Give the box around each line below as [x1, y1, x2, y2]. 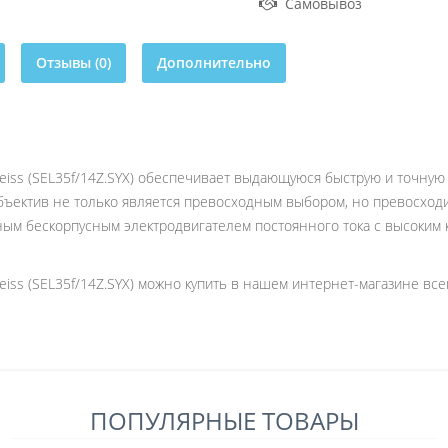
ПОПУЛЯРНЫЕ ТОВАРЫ [89, 404, 359, 437]
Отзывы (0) [36, 53, 111, 72]
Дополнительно [157, 53, 271, 72]
